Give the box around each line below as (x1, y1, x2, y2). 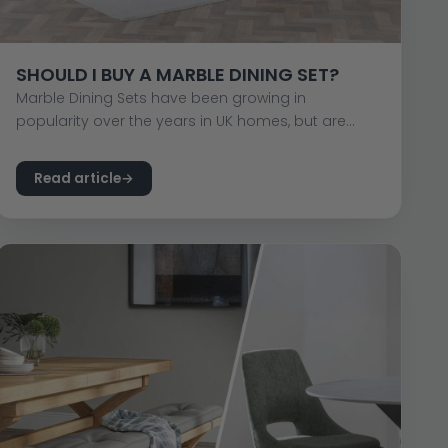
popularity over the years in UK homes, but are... (16, 111, 356, 132)
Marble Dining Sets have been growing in (16, 88, 307, 109)
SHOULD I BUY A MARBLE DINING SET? (16, 62, 340, 88)
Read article (34, 169, 122, 189)
